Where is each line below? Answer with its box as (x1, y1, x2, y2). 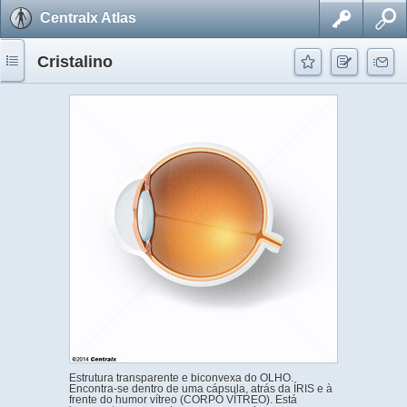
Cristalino (37, 53, 113, 71)
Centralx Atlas (40, 10, 136, 25)
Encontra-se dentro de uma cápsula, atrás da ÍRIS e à (69, 382, 333, 395)
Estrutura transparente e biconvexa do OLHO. (69, 372, 293, 384)
